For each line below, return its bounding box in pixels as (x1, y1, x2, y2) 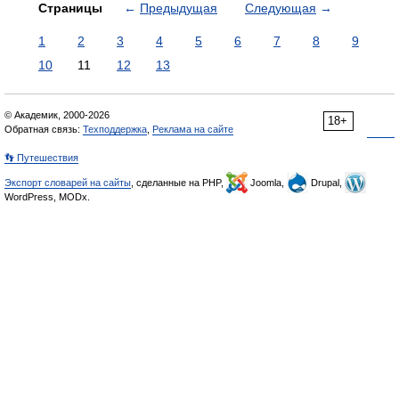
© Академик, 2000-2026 (4, 110, 110, 120)
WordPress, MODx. (4, 191, 90, 202)
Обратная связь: (4, 124, 83, 134)
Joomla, (248, 177, 287, 188)
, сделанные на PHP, (131, 177, 226, 188)
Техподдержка (83, 124, 147, 134)
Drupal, (308, 177, 345, 188)
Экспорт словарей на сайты (4, 177, 131, 188)
